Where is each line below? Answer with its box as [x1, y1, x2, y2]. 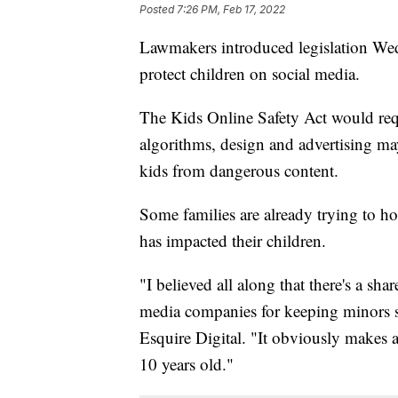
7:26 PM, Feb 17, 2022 [177, 2, 285, 16]
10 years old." [139, 352, 234, 375]
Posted [139, 2, 177, 16]
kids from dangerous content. [139, 158, 338, 181]
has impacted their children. [139, 228, 326, 251]
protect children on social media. [139, 61, 360, 84]
